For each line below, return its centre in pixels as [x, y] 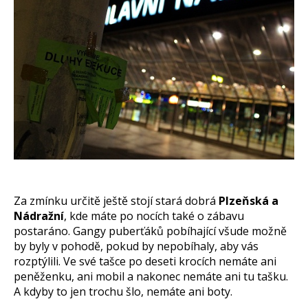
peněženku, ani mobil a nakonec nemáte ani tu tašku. [151, 276]
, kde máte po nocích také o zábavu [154, 216]
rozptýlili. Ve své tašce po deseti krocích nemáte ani [145, 261]
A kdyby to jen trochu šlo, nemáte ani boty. [123, 291]
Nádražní [39, 216]
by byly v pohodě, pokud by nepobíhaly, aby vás [136, 246]
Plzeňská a [249, 200]
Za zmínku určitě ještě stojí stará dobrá [116, 200]
